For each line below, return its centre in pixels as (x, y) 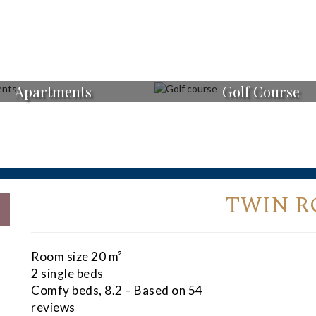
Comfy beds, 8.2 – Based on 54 (117, 291)
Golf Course (261, 91)
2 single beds (67, 274)
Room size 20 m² (77, 257)
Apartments (53, 91)
